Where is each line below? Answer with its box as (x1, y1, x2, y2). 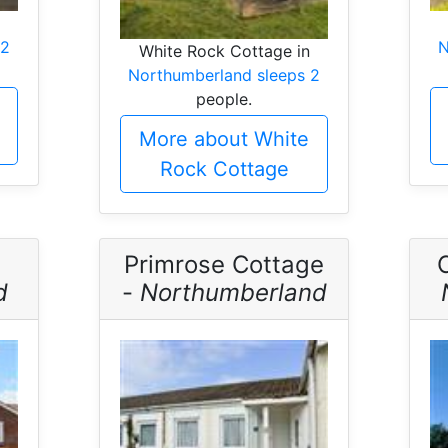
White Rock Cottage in (138, 40, 310, 61)
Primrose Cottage (124, 249, 324, 279)
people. (196, 88, 252, 109)
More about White (139, 126, 309, 151)
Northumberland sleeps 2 (128, 64, 320, 85)
